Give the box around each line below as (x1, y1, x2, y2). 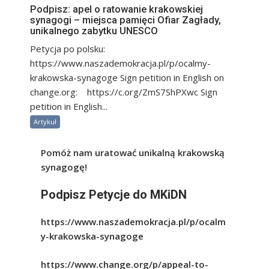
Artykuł (34, 117, 56, 127)
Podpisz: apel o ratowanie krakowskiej (30, 4, 203, 16)
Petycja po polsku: (30, 43, 105, 55)
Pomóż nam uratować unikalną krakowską (40, 147, 225, 159)
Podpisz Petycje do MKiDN (40, 187, 187, 202)
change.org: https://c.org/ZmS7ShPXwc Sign (30, 86, 217, 98)
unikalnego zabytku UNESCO (30, 25, 158, 37)
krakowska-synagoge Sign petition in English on (30, 71, 224, 84)
